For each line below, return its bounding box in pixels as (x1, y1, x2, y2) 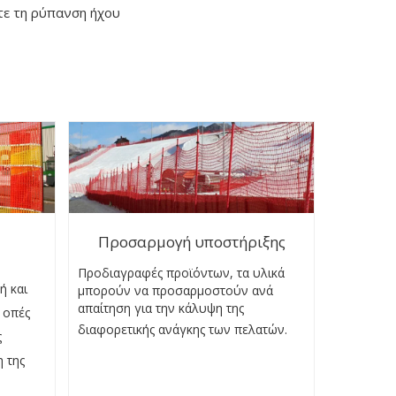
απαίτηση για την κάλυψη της (78, 299, 245, 316)
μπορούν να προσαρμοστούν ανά (78, 281, 274, 299)
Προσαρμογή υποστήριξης (97, 231, 286, 252)
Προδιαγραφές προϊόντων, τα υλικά (78, 263, 286, 281)
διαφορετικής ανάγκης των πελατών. (78, 320, 288, 338)
